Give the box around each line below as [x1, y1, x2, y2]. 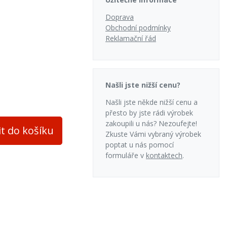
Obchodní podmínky [105, 23, 171, 32]
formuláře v [105, 150, 146, 160]
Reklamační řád [105, 33, 156, 43]
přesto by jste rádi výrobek [105, 108, 193, 118]
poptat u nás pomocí [105, 140, 174, 149]
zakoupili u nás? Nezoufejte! [105, 119, 197, 128]
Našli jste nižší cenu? [105, 80, 180, 90]
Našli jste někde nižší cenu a [105, 97, 198, 107]
